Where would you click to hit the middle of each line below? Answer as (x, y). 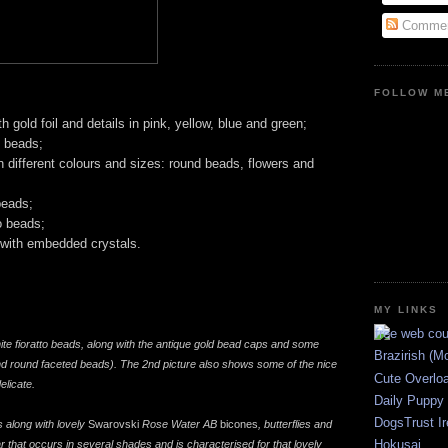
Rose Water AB (179, 423)
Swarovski (113, 423)
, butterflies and (295, 423)
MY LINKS (406, 309)
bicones (239, 423)
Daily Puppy (409, 400)
